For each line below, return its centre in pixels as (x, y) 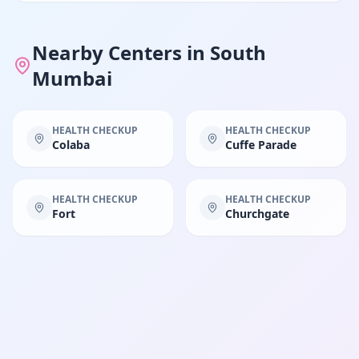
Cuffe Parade (261, 145)
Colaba (71, 145)
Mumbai (72, 78)
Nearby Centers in (121, 52)
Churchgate (257, 214)
